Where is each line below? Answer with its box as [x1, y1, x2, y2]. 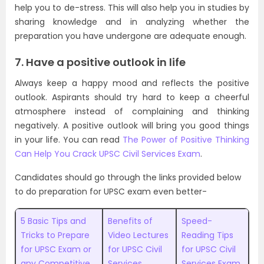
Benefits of [108, 215, 153, 227]
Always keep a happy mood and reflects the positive [15, 77, 249, 89]
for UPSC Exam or [21, 243, 91, 255]
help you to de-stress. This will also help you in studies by [15, 2, 249, 14]
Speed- [181, 215, 212, 227]
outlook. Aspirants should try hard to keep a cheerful [15, 91, 249, 103]
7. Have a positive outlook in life [15, 55, 186, 70]
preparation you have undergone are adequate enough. [15, 30, 246, 42]
